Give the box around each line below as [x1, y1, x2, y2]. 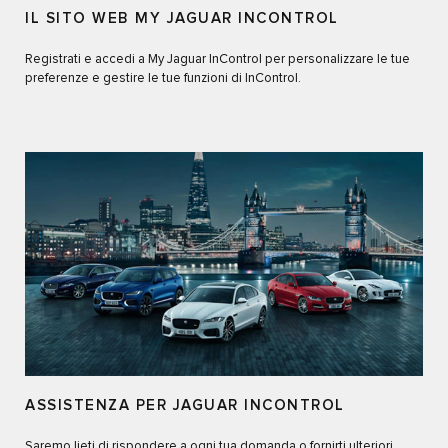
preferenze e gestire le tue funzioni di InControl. [25, 71, 301, 85]
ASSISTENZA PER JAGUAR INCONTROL [25, 397, 345, 413]
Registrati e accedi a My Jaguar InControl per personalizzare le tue [25, 52, 410, 66]
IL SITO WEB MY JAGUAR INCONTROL [25, 10, 339, 26]
